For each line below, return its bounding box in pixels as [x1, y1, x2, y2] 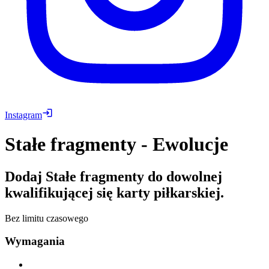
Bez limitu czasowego [5, 213, 88, 223]
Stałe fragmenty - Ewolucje [5, 133, 228, 156]
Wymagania [5, 235, 65, 248]
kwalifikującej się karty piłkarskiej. [5, 184, 224, 201]
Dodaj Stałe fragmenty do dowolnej [5, 168, 222, 184]
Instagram [5, 109, 42, 120]
